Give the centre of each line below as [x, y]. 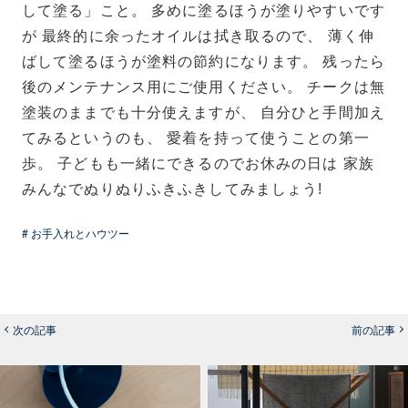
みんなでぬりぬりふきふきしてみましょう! [173, 189]
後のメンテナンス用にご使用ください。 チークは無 [204, 87]
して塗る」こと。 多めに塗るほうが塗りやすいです [204, 10]
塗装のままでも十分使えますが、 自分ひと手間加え [204, 112]
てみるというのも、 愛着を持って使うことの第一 [196, 138]
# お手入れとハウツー [76, 232]
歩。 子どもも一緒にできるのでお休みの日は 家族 [198, 163]
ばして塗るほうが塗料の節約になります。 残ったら [204, 61]
